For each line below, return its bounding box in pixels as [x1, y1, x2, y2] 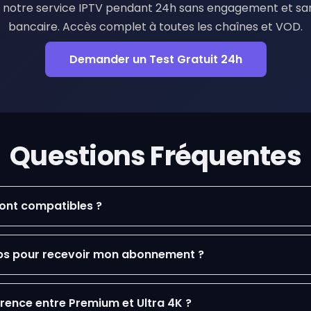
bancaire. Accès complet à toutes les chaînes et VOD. [8, 18, 303, 35]
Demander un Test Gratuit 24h [69, 51, 242, 67]
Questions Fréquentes [10, 137, 301, 174]
